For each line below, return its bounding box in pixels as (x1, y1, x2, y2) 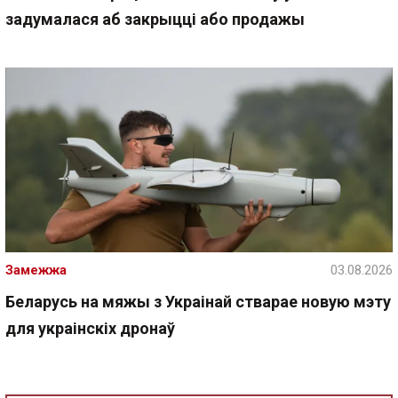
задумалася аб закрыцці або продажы (5, 9, 305, 28)
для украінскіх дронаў (5, 319, 175, 338)
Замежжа (5, 262, 67, 279)
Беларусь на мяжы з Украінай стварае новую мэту (5, 292, 391, 312)
